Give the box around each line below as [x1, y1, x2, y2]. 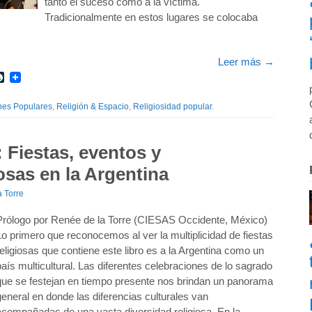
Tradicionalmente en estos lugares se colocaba [45, 11, 258, 23]
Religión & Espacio [56, 102, 129, 111]
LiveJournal [4, 70, 62, 83]
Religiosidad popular [133, 102, 212, 111]
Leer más [218, 56, 264, 68]
